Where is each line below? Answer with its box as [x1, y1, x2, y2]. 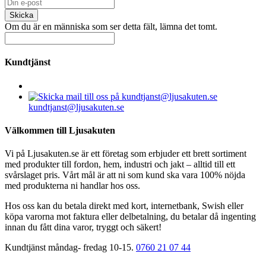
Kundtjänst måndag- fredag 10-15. [5, 242, 136, 253]
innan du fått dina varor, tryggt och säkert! [5, 222, 161, 233]
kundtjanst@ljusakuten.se [28, 102, 124, 112]
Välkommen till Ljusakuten [5, 125, 115, 135]
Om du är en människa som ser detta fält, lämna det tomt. [5, 21, 217, 32]
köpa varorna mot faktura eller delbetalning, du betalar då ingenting [5, 211, 256, 222]
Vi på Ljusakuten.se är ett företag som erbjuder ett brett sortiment [5, 148, 246, 159]
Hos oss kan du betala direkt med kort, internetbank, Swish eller [5, 201, 243, 211]
